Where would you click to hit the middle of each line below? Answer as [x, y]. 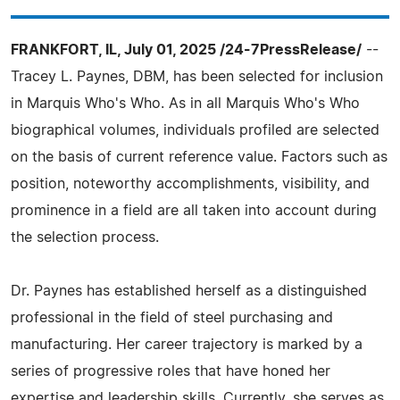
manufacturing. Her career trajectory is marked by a [187, 345]
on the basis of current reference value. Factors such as [199, 157]
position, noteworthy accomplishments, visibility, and [190, 184]
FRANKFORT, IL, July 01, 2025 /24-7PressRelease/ [186, 50]
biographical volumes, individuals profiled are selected [195, 130]
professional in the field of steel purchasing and [172, 318]
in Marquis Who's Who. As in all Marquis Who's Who [185, 104]
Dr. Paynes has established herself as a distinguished [189, 291]
